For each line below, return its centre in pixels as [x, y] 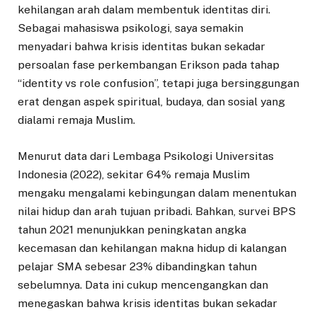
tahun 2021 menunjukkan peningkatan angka [132, 229]
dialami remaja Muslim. [76, 120]
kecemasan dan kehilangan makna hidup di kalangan [152, 248]
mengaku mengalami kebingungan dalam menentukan [157, 192]
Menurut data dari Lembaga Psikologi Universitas [146, 156]
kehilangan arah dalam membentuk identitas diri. [144, 10]
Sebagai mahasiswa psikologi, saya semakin [131, 28]
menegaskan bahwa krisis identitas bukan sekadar [148, 303]
